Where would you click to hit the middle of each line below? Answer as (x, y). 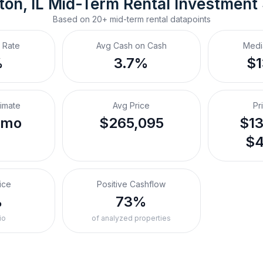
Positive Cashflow (131, 184)
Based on (72, 19)
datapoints (189, 19)
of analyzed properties (131, 218)
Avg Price (131, 105)
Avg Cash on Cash (131, 45)
